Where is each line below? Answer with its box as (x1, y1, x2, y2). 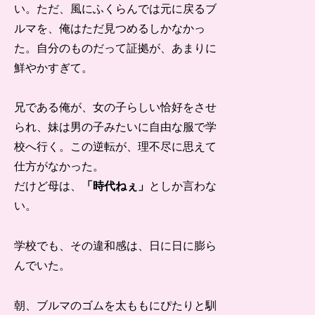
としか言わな (149, 180, 217, 193)
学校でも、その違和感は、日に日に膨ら (14, 240, 217, 252)
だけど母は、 (14, 180, 82, 193)
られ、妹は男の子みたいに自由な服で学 (14, 121, 217, 134)
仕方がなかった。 (14, 160, 105, 173)
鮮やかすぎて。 (14, 61, 94, 74)
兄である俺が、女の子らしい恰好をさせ (14, 101, 217, 114)
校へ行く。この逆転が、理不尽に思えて (14, 141, 217, 153)
